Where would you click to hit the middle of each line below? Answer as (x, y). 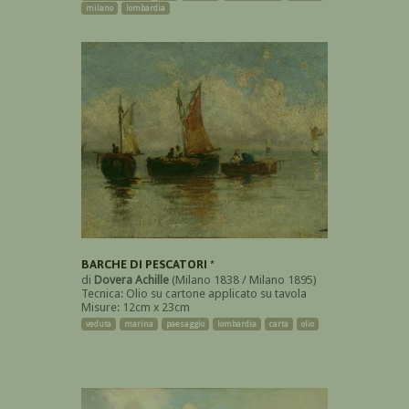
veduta (99, 324)
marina (139, 324)
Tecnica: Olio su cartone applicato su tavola (194, 293)
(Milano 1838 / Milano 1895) (243, 279)
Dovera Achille (131, 279)
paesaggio (185, 324)
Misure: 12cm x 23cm (136, 307)
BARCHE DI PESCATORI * (148, 264)
